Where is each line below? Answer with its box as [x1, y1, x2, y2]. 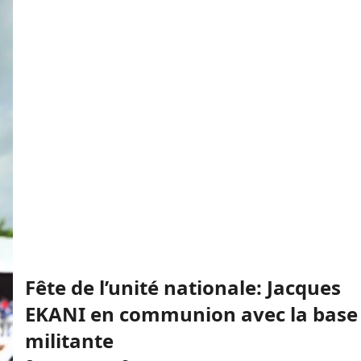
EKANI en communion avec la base [24, 301, 358, 327]
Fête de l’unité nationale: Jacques [24, 274, 341, 301]
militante [24, 327, 114, 354]
